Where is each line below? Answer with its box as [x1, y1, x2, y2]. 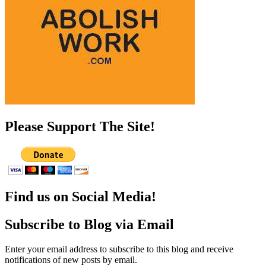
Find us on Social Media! [5, 188, 156, 204]
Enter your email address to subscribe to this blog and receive [5, 244, 233, 255]
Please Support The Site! [5, 118, 155, 134]
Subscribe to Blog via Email [5, 216, 174, 232]
